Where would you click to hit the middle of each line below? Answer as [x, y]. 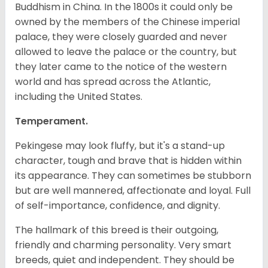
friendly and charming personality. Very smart [123, 245]
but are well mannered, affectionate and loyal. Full [133, 191]
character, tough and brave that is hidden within [128, 161]
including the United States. [80, 97]
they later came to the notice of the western [121, 67]
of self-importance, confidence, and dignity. [119, 206]
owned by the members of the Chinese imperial [127, 22]
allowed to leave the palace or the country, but [126, 52]
